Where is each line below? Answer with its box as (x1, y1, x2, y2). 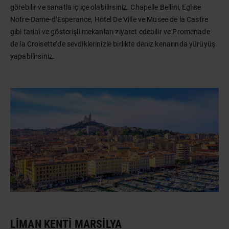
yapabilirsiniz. (10, 52, 55, 60)
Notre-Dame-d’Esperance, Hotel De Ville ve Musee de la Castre (10, 15, 208, 24)
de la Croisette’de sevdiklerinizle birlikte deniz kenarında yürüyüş (10, 40, 216, 48)
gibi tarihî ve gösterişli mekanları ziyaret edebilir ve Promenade (10, 28, 210, 36)
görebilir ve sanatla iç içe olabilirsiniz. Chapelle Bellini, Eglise (10, 3, 201, 11)
